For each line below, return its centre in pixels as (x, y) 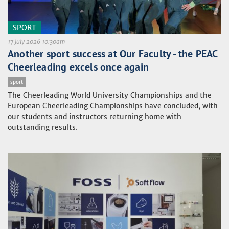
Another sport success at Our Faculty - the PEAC (113, 54)
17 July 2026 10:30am (36, 42)
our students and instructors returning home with (95, 117)
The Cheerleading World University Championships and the (110, 95)
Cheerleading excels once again (78, 67)
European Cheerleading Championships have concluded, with (113, 106)
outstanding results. (43, 127)
